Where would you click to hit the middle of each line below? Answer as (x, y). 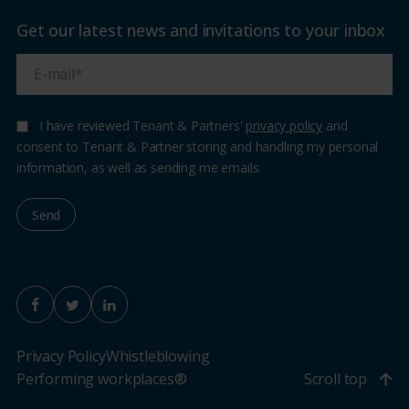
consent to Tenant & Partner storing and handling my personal (197, 147)
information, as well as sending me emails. (139, 168)
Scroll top (336, 379)
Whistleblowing (157, 357)
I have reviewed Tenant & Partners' (142, 126)
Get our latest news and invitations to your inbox (201, 31)
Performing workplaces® (101, 379)
